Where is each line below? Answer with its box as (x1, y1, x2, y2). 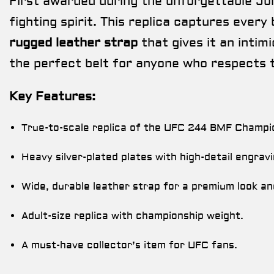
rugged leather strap (9, 34, 138, 50)
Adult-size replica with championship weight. (21, 209, 243, 222)
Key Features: (9, 88, 95, 104)
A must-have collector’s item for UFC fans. (21, 239, 237, 251)
